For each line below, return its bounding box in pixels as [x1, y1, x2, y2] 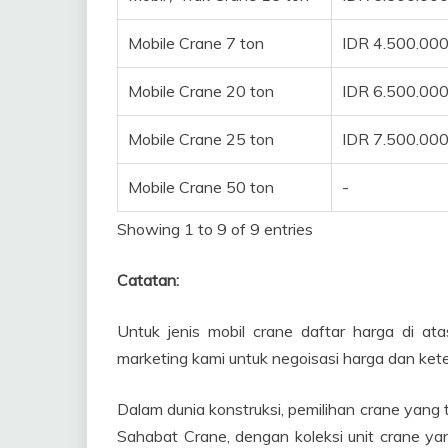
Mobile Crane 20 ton [128, 80, 275, 101]
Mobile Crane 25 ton [128, 128, 275, 149]
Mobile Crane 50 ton [128, 176, 275, 197]
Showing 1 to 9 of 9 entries [117, 218, 313, 239]
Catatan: [117, 269, 179, 290]
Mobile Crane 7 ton [128, 32, 265, 53]
